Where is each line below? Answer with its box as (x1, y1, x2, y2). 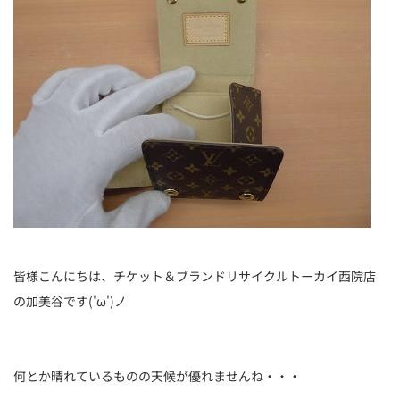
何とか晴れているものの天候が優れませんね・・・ (13, 367, 301, 385)
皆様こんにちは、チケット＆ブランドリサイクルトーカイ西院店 (13, 267, 376, 285)
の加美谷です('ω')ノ (13, 292, 127, 310)
